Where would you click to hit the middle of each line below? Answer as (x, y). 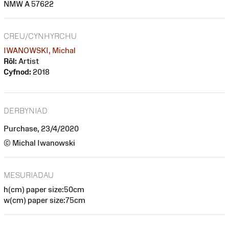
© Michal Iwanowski (39, 143)
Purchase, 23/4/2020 (41, 129)
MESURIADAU (29, 175)
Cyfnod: (17, 72)
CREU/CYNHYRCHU (40, 36)
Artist (28, 61)
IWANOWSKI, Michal (40, 50)
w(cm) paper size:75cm (44, 200)
